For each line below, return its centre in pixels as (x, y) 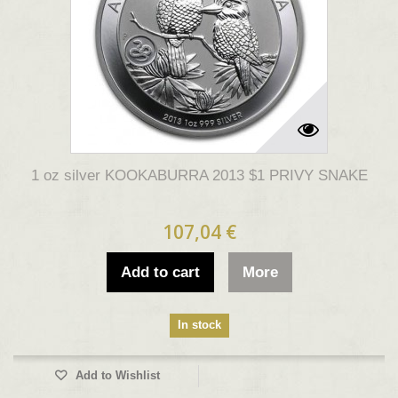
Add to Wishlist (115, 375)
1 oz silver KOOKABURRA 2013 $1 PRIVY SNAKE (199, 175)
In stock (199, 325)
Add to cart (160, 272)
